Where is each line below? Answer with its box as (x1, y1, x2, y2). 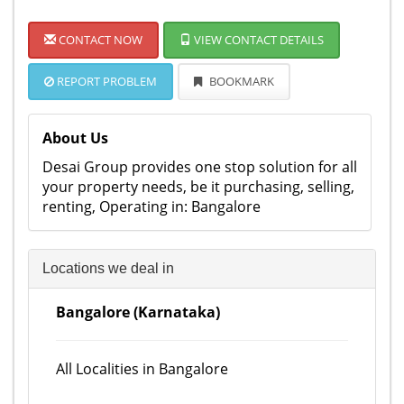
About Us (42, 128, 108, 148)
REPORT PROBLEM (54, 73, 157, 89)
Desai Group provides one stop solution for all (42, 157, 357, 177)
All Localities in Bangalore (56, 359, 228, 379)
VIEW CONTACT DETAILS (191, 32, 324, 48)
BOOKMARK (207, 73, 274, 89)
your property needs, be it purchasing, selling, (42, 177, 354, 197)
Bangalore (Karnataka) (56, 302, 220, 322)
